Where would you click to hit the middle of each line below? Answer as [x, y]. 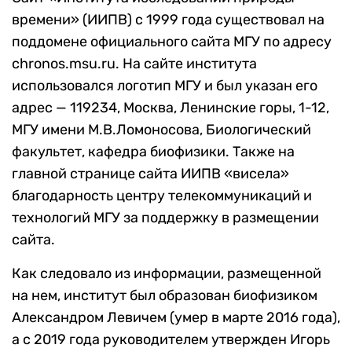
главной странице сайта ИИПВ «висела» [150, 174]
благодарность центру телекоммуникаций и [162, 196]
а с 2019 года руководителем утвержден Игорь [171, 340]
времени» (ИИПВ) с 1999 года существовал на [168, 20]
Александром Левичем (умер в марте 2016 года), [176, 318]
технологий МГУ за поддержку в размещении [165, 218]
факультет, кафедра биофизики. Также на [153, 152]
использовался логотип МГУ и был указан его [165, 86]
